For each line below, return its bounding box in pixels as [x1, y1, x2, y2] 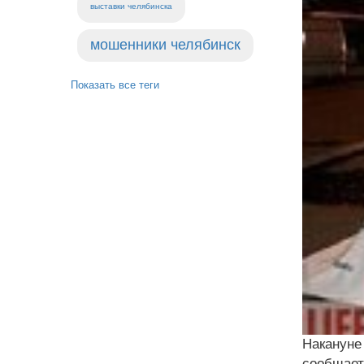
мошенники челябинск [90, 37, 240, 53]
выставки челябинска [90, 2, 172, 11]
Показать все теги [71, 79, 159, 91]
